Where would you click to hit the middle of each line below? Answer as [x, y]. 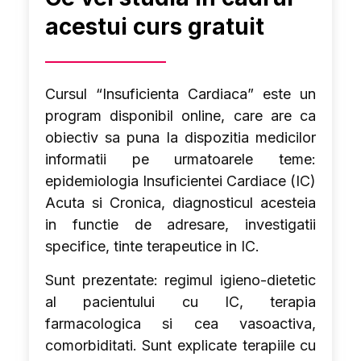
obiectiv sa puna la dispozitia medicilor [180, 137]
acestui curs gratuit [154, 27]
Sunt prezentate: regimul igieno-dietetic [180, 280]
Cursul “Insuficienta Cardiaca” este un [180, 94]
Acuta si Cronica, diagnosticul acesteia [180, 203]
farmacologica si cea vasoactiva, [180, 324]
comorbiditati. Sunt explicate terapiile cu [180, 345]
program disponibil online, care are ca [180, 116]
